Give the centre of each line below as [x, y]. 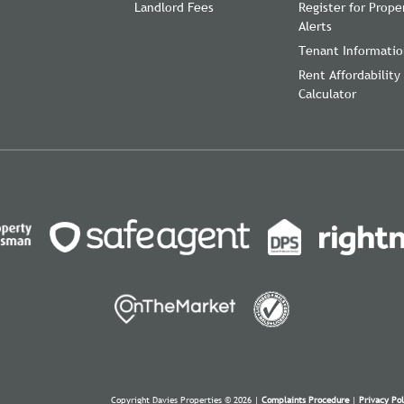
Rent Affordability [349, 74]
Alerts [315, 26]
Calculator [327, 93]
